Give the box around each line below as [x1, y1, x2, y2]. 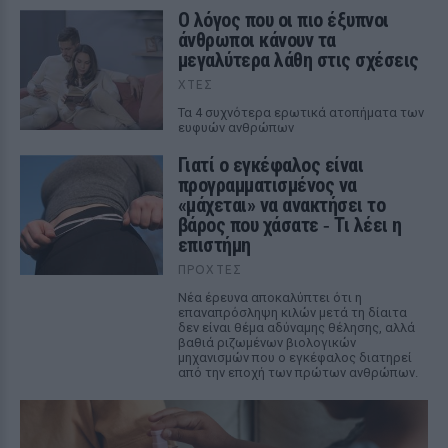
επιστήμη [177, 232, 251, 257]
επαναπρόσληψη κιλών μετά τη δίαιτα [177, 304, 407, 320]
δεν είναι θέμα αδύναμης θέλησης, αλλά [177, 319, 415, 335]
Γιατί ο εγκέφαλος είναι [177, 152, 364, 177]
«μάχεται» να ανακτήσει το [177, 192, 386, 217]
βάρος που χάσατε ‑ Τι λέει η [177, 212, 402, 237]
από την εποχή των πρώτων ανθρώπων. [177, 364, 418, 380]
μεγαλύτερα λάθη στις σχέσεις [177, 47, 419, 72]
